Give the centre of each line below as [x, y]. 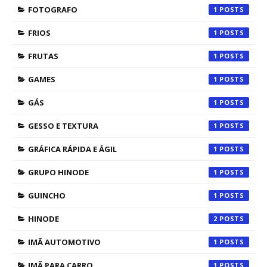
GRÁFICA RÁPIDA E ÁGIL [72, 149]
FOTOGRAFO [53, 10]
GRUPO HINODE [58, 172]
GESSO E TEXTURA [63, 126]
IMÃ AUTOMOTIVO [64, 242]
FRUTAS [43, 56]
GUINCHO [47, 195]
